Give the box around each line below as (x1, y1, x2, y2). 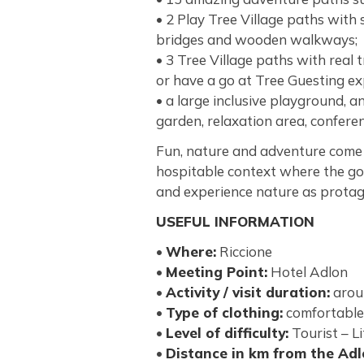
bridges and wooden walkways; (156, 31, 357, 48)
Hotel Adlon (267, 263, 348, 280)
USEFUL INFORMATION (156, 213, 314, 230)
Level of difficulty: (166, 324, 288, 341)
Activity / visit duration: (166, 284, 330, 301)
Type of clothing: (166, 304, 283, 321)
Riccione (216, 243, 272, 260)
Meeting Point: (166, 263, 267, 280)
